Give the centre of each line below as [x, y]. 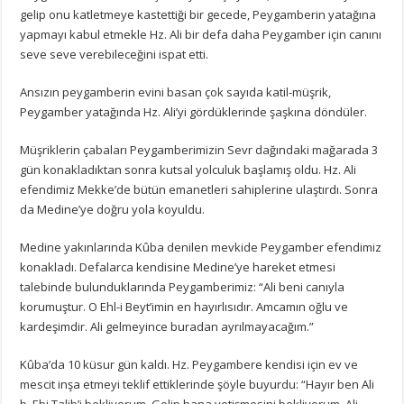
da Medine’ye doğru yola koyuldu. [113, 209]
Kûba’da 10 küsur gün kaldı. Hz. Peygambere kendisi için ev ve [189, 364]
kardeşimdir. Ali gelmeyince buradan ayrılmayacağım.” [167, 326]
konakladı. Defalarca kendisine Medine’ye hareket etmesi [178, 266]
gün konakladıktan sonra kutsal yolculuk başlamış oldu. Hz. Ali [188, 169]
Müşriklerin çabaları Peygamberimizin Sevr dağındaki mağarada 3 [199, 149]
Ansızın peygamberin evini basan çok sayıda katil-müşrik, [176, 92]
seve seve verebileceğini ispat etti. [115, 54]
